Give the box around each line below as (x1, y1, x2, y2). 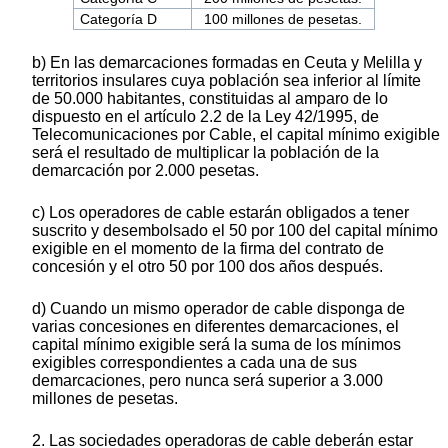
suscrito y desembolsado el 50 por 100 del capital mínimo (32, 222, 438, 240)
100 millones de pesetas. (204, 11, 362, 28)
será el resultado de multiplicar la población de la (32, 144, 379, 162)
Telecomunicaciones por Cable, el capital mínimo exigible (32, 126, 440, 144)
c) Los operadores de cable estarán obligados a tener (32, 204, 409, 222)
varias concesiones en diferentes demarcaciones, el (32, 318, 399, 336)
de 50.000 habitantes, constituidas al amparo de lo (32, 90, 388, 108)
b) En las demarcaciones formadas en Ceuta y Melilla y (32, 54, 422, 72)
